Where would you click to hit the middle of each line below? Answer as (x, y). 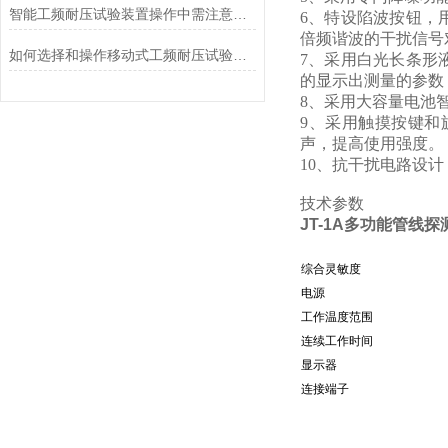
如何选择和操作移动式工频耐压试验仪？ (239, 55)
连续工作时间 (337, 341)
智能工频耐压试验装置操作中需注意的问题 (239, 14)
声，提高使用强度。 (372, 143)
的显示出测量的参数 (372, 80)
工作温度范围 (337, 317)
